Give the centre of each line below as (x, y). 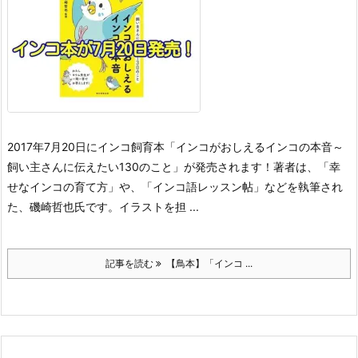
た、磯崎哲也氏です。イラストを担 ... (103, 207)
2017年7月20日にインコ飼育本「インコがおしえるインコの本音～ (175, 147)
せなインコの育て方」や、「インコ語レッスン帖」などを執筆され (175, 187)
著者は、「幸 (307, 167)
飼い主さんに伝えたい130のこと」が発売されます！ (140, 167)
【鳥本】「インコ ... (207, 263)
